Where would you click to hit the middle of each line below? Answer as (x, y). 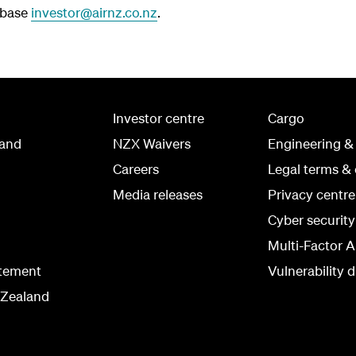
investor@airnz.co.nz (94, 12)
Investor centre (159, 118)
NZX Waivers (152, 143)
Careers (136, 169)
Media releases (158, 194)
